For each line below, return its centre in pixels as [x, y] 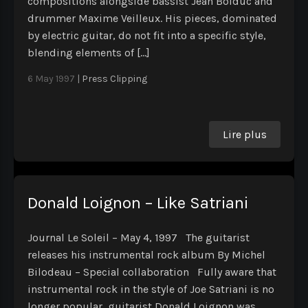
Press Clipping [114, 79]
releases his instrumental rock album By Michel [146, 255]
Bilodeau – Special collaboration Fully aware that [152, 272]
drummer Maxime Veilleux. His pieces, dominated [152, 19]
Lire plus [245, 135]
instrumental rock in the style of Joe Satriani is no [151, 289]
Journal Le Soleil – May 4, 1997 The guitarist [139, 238]
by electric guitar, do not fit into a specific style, [147, 36]
